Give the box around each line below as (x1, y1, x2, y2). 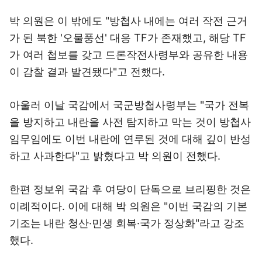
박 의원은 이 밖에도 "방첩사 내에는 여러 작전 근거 (9, 15, 247, 27)
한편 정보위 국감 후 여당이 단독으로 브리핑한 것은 (9, 183, 251, 195)
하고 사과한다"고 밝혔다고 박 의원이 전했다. (9, 150, 220, 162)
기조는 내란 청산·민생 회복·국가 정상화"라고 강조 (9, 217, 244, 229)
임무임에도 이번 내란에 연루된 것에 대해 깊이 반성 (9, 133, 251, 145)
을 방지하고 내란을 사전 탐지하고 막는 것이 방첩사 (9, 116, 251, 128)
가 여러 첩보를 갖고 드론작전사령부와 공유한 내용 (9, 49, 248, 61)
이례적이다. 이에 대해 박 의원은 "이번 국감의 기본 (9, 200, 247, 212)
